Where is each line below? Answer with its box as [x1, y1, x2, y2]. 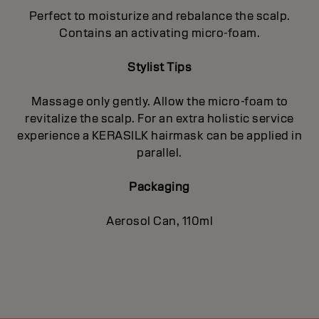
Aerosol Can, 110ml [106, 213, 213, 229]
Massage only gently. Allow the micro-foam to [31, 93, 288, 109]
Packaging [129, 179, 190, 194]
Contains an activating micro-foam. [59, 25, 260, 41]
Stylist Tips [127, 59, 192, 75]
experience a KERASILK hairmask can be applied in [17, 127, 302, 143]
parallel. [137, 145, 182, 160]
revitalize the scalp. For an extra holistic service [25, 110, 294, 126]
